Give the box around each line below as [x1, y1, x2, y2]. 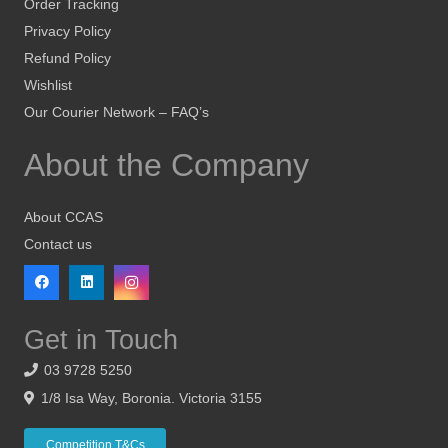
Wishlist [24, 77, 72, 94]
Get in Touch [24, 324, 178, 356]
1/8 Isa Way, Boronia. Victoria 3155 [40, 390, 262, 407]
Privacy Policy [24, 23, 111, 40]
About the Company [24, 147, 309, 184]
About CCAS [24, 209, 103, 226]
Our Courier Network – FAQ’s [24, 104, 209, 121]
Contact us [24, 236, 92, 253]
